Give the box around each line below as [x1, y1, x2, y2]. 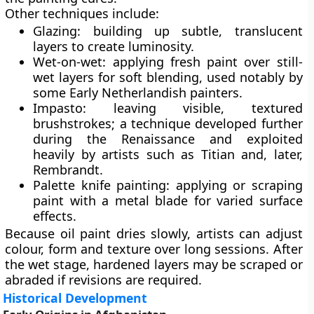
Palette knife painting [33, 177, 167, 193]
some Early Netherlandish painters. [33, 84, 243, 101]
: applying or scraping [166, 177, 303, 193]
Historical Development [3, 289, 148, 306]
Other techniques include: [5, 5, 160, 22]
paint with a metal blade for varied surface [33, 192, 303, 209]
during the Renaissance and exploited [33, 130, 303, 147]
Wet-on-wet [33, 53, 103, 70]
